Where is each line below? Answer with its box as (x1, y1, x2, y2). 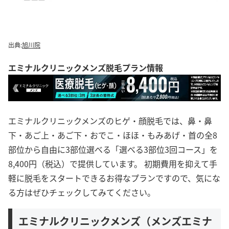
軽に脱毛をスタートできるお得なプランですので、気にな (8, 172, 220, 185)
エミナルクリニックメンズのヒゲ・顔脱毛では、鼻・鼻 (8, 114, 212, 127)
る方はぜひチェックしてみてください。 (8, 186, 155, 199)
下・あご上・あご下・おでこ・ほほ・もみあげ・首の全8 (8, 129, 217, 142)
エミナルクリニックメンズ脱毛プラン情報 (8, 61, 163, 74)
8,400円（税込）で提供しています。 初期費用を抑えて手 (8, 157, 217, 170)
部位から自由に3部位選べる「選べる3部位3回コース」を (8, 143, 218, 156)
